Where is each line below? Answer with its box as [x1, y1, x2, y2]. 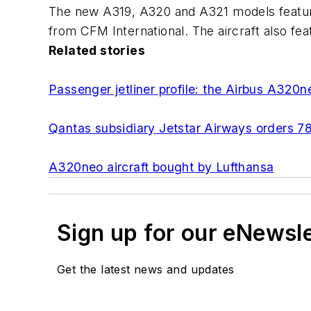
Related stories [49, 42, 145, 58]
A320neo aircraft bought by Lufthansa [49, 159, 274, 174]
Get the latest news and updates [57, 262, 235, 276]
